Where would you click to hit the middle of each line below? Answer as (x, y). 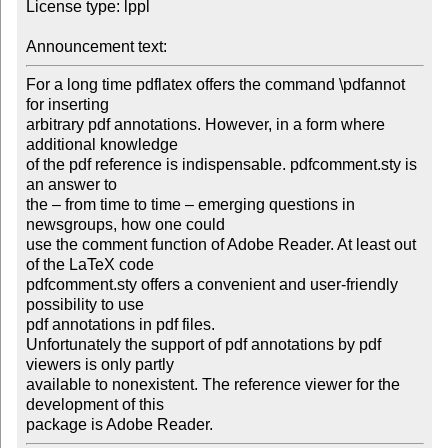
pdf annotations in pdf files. (120, 325)
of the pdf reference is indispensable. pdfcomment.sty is (221, 165)
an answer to (73, 185)
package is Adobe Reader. (119, 425)
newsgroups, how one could (127, 225)
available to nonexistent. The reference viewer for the (212, 385)
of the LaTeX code (91, 265)
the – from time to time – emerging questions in (190, 205)
